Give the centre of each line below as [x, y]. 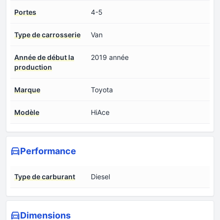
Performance [48, 151]
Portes [25, 12]
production [33, 67]
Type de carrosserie [47, 34]
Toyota [102, 89]
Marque [27, 89]
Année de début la [44, 57]
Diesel [100, 176]
